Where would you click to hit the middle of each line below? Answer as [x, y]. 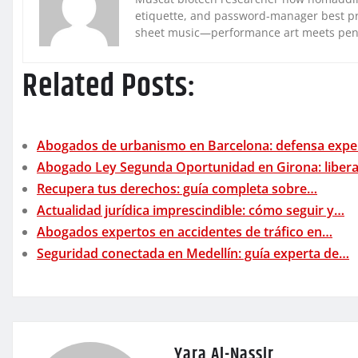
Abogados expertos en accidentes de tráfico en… [185, 232]
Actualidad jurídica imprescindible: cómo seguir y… [191, 211]
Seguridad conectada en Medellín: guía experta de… [193, 254]
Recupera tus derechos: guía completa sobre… [177, 189]
